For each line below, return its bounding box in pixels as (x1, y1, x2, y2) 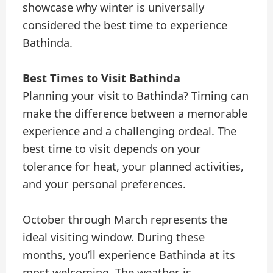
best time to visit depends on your (23, 141, 202, 156)
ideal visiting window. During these (23, 229, 205, 244)
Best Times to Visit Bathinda (23, 70, 181, 85)
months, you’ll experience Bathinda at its (23, 247, 236, 262)
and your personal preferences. (23, 176, 186, 191)
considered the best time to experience (23, 17, 228, 32)
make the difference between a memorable (23, 105, 248, 121)
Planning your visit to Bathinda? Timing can (23, 88, 249, 103)
